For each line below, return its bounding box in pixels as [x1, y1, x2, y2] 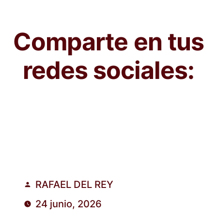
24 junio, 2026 [35, 197, 102, 210]
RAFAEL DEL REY [35, 178, 113, 190]
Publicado [23, 186, 59, 196]
